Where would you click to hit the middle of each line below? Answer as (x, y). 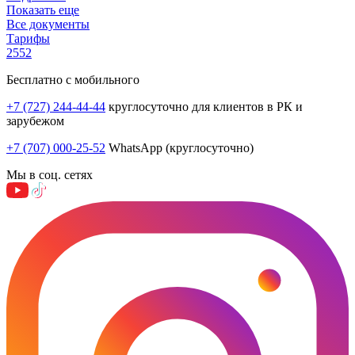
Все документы (48, 24)
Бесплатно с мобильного (73, 79)
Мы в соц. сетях (50, 174)
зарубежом (35, 120)
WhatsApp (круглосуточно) (179, 147)
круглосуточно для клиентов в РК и (204, 106)
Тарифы (28, 38)
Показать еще (43, 10)
